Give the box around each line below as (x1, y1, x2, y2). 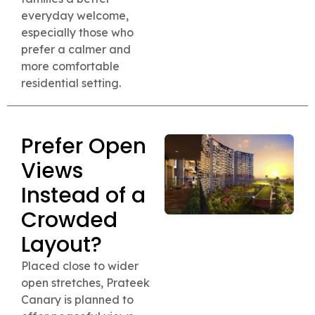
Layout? (21, 230, 102, 260)
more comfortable (21, 59, 120, 74)
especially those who (21, 25, 134, 40)
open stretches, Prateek (21, 276, 150, 290)
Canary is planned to (21, 292, 134, 307)
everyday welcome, (21, 8, 129, 23)
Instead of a (21, 181, 146, 211)
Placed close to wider (21, 259, 139, 274)
